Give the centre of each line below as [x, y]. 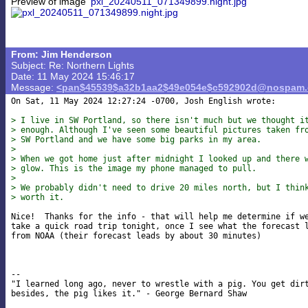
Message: [34, 87]
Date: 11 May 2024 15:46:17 [73, 76]
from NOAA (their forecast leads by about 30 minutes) [136, 236]
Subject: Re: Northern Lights [73, 65]
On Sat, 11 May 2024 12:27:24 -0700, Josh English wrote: [143, 101]
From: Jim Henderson [62, 54]
